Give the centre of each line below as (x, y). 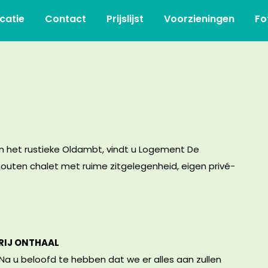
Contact (65, 19)
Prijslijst (125, 19)
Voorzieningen (199, 19)
